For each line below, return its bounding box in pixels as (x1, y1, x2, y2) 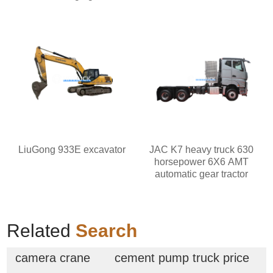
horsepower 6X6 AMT (154, 156, 249, 167)
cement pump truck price (115, 251, 250, 265)
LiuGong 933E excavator (18, 144, 126, 155)
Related (7, 220, 76, 241)
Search (76, 220, 138, 241)
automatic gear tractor (154, 168, 248, 179)
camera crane (15, 251, 90, 265)
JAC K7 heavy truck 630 (149, 144, 253, 155)
